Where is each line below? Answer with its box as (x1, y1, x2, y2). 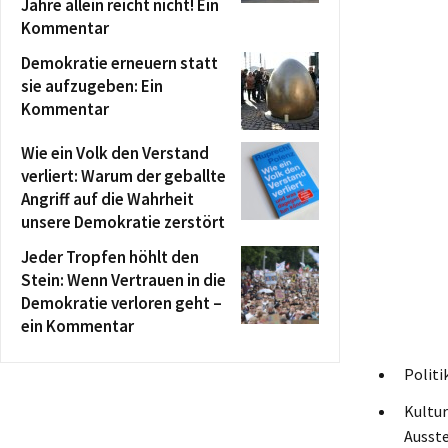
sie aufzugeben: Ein (21, 75, 163, 97)
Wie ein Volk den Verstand (21, 142, 209, 164)
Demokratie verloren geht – (21, 292, 222, 314)
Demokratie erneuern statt (21, 52, 218, 74)
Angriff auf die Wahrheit (21, 188, 194, 210)
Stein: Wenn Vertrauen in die (21, 269, 226, 291)
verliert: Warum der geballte (21, 165, 226, 187)
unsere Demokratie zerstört (21, 211, 225, 233)
